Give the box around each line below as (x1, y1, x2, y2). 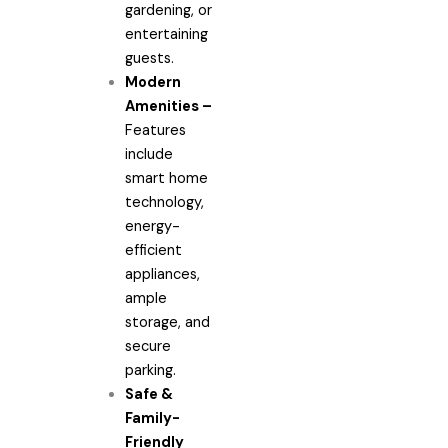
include (124, 144, 173, 164)
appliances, (124, 264, 200, 284)
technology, (124, 192, 204, 212)
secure (124, 336, 171, 356)
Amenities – (124, 96, 212, 116)
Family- (124, 408, 180, 428)
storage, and (124, 312, 210, 332)
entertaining (124, 24, 208, 44)
